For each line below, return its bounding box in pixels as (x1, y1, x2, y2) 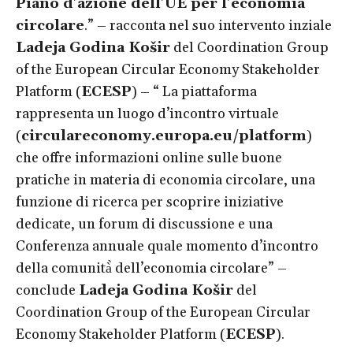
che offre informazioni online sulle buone (16, 148, 282, 167)
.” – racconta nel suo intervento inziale (84, 16, 332, 35)
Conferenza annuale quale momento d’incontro (16, 236, 318, 255)
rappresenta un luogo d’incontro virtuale (16, 104, 279, 123)
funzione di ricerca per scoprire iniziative (16, 192, 284, 211)
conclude (16, 281, 79, 299)
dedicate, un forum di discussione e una (16, 214, 273, 233)
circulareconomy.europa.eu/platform (21, 126, 307, 145)
